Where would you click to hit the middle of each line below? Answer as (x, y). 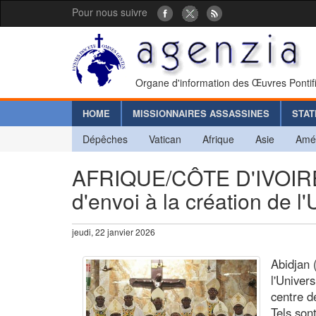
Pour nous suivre (110, 12)
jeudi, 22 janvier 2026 (114, 231)
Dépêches (105, 139)
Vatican (165, 139)
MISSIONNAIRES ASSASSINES (201, 113)
